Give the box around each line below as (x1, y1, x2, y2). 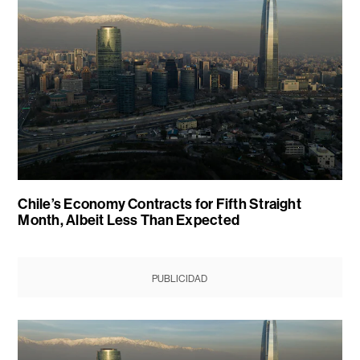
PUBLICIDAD (152, 272, 208, 284)
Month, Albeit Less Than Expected (18, 211, 240, 229)
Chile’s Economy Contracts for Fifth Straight (18, 194, 301, 213)
